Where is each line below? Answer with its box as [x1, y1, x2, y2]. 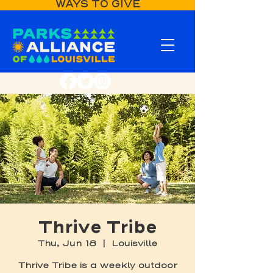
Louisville [112, 238, 157, 249]
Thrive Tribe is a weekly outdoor [18, 260, 177, 271]
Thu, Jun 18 [38, 238, 96, 249]
